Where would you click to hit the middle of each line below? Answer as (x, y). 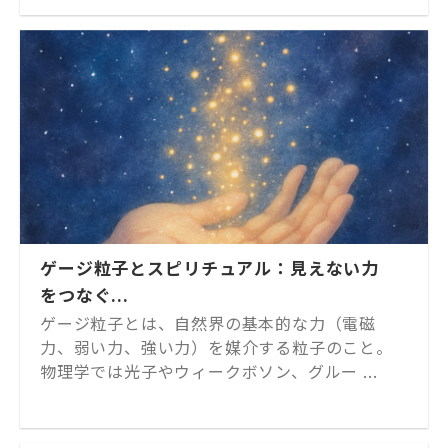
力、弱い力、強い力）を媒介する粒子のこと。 (216, 346)
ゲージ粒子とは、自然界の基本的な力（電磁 (208, 322)
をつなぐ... (84, 294)
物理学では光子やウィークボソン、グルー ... (209, 370)
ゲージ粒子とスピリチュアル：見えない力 (210, 267)
